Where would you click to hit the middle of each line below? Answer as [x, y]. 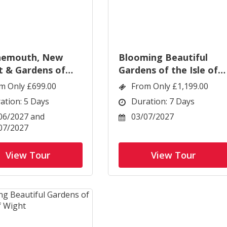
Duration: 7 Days [163, 101]
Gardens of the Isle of [168, 70]
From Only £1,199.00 [170, 86]
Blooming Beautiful [163, 57]
